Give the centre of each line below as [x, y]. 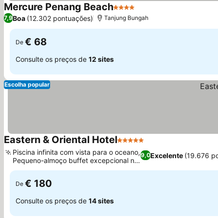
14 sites [101, 200]
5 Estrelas [135, 145]
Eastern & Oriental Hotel [61, 140]
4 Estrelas [131, 12]
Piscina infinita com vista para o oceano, [76, 152]
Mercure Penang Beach [59, 7]
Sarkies [24, 169]
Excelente [166, 155]
